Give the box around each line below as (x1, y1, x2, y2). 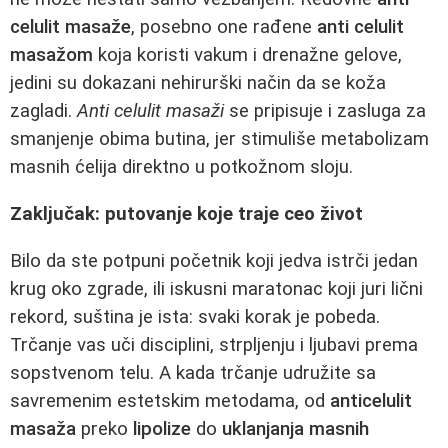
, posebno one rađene (131, 16, 317, 39)
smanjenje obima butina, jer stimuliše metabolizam (10, 128, 429, 151)
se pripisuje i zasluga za (224, 100, 426, 123)
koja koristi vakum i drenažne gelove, (93, 44, 402, 67)
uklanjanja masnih (222, 417, 369, 440)
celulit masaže (10, 16, 131, 39)
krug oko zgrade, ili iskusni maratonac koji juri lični (10, 277, 423, 300)
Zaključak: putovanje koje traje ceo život (10, 203, 363, 225)
